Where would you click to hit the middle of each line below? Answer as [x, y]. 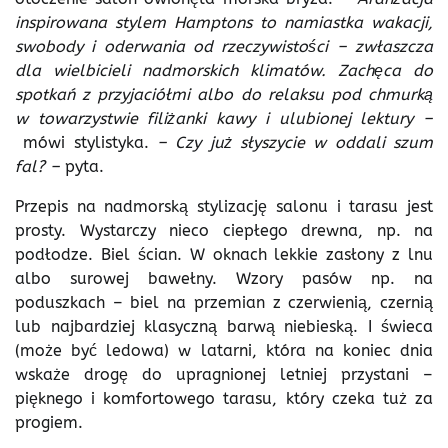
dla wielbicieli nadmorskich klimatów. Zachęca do [224, 70]
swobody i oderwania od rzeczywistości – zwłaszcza [224, 46]
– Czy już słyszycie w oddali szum [295, 142]
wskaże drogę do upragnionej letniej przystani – [224, 374]
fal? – [40, 166]
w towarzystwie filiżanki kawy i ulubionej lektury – [224, 118]
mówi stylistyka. [90, 142]
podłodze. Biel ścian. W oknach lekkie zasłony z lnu [224, 254]
